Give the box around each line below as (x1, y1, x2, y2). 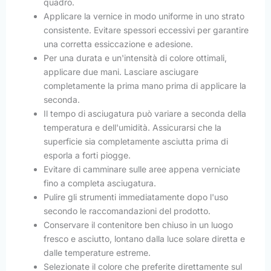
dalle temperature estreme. (44, 247, 151, 258)
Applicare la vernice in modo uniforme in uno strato (44, 11, 244, 22)
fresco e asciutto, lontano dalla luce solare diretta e (44, 233, 245, 244)
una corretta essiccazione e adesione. (44, 39, 193, 50)
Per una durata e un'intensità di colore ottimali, (44, 53, 227, 64)
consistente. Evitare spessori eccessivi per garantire (44, 25, 249, 36)
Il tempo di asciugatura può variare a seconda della (44, 108, 246, 119)
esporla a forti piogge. (44, 150, 131, 161)
